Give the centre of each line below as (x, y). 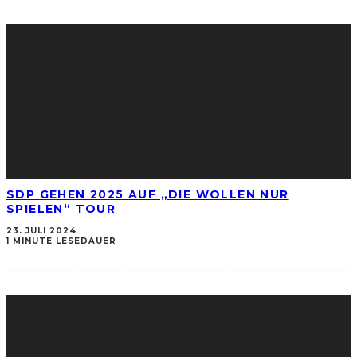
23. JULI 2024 (41, 231)
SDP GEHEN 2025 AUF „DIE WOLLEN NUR (148, 195)
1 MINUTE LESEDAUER (61, 241)
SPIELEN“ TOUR (61, 209)
